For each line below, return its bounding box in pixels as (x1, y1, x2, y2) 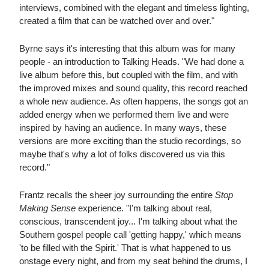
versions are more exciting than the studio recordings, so (19, 136, 241, 147)
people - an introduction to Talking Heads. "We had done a (19, 56, 244, 67)
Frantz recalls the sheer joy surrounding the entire (19, 190, 215, 201)
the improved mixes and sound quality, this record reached (19, 83, 247, 94)
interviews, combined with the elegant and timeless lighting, (19, 2, 249, 13)
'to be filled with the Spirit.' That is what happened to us (19, 243, 231, 253)
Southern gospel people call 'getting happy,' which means (19, 229, 241, 240)
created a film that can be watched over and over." (19, 16, 214, 26)
